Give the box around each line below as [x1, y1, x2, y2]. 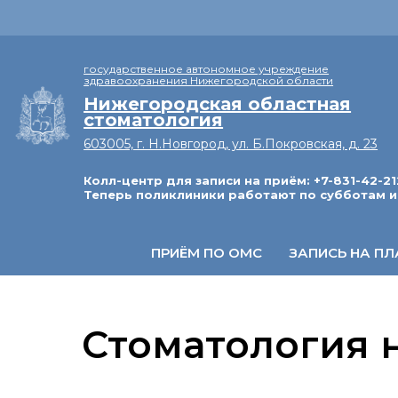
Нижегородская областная [84, 93, 352, 115]
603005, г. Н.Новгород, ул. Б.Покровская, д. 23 [84, 136, 378, 153]
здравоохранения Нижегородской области [84, 73, 334, 87]
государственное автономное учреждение [84, 61, 330, 76]
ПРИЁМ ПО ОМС [151, 244, 262, 261]
